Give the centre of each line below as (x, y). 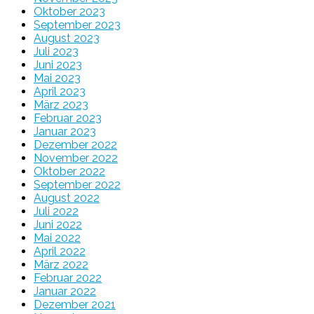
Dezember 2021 (75, 304)
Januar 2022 (65, 291)
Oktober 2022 (69, 171)
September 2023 (77, 25)
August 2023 (67, 38)
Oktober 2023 (69, 11)
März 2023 (61, 104)
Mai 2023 (57, 78)
